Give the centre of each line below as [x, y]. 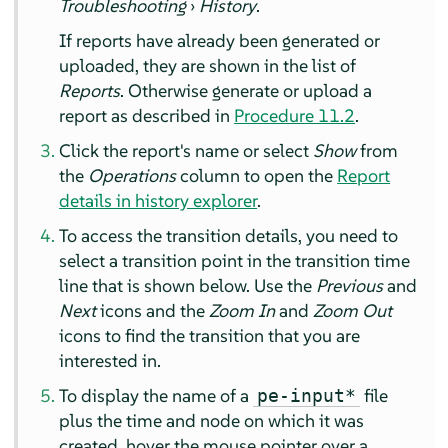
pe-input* [307, 396]
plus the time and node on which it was [212, 421]
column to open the [257, 176]
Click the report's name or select [186, 151]
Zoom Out [353, 311]
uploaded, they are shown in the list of [208, 66]
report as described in [147, 116]
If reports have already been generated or [220, 41]
